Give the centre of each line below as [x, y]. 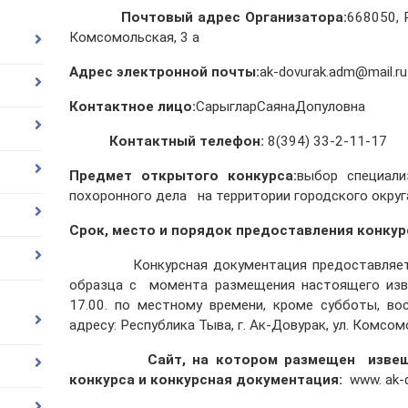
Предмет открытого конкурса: [183, 176]
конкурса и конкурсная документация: [209, 380]
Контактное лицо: [132, 107]
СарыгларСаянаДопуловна [280, 107]
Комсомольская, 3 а [134, 38]
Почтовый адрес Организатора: [208, 18]
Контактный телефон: [168, 142]
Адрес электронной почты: [164, 72]
